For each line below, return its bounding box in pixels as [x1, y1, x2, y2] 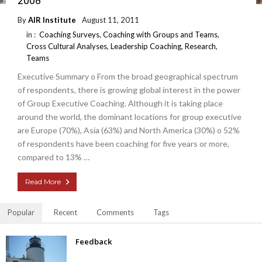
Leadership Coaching [111, 42, 181, 51]
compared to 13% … [18, 152, 89, 163]
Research [185, 42, 216, 51]
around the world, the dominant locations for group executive [18, 112, 242, 122]
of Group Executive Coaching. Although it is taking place [18, 98, 223, 109]
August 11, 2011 [82, 15, 139, 25]
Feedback [75, 236, 112, 247]
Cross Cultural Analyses [26, 42, 107, 51]
